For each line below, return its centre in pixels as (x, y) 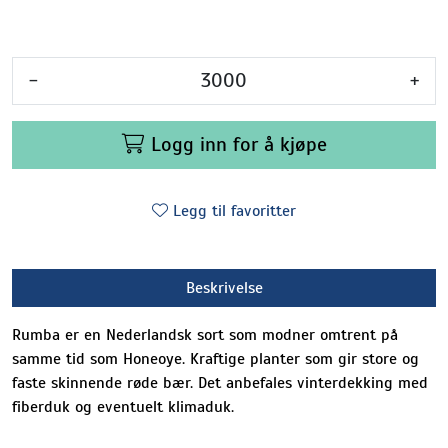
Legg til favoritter (234, 210)
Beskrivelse (224, 287)
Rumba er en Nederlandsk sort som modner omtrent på (205, 334)
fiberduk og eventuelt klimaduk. (123, 406)
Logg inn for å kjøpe (238, 144)
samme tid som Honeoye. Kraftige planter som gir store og (215, 358)
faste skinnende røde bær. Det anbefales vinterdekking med (220, 382)
